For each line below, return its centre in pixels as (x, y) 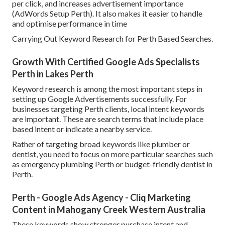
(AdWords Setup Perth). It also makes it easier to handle (107, 14)
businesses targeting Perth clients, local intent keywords (108, 109)
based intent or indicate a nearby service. (82, 129)
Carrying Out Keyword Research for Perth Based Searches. (113, 39)
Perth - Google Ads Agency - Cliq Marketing (101, 198)
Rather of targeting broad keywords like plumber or (101, 144)
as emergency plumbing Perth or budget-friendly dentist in (112, 164)
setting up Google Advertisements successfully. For (99, 99)
